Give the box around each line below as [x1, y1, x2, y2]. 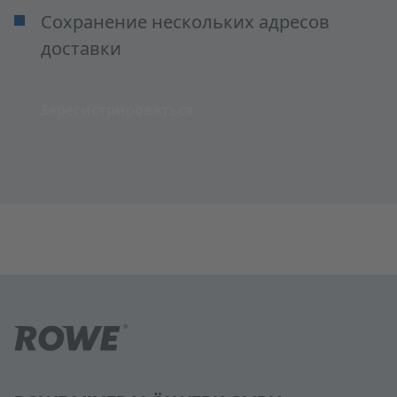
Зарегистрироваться [39, 102, 193, 120]
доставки [41, 39, 121, 61]
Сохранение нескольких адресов [41, 12, 330, 35]
